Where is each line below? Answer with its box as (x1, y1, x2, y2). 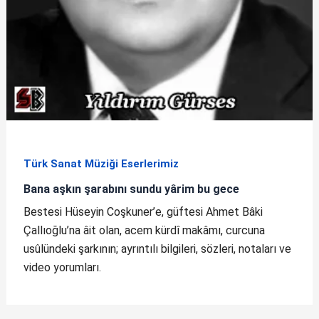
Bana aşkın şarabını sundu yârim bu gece (23, 182, 239, 196)
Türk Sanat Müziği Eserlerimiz (23, 157, 179, 171)
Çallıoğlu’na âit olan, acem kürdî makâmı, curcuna (23, 224, 265, 238)
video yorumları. (23, 261, 101, 275)
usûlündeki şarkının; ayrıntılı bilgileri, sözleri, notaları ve (23, 242, 291, 256)
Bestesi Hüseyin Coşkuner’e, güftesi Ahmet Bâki (23, 205, 263, 219)
